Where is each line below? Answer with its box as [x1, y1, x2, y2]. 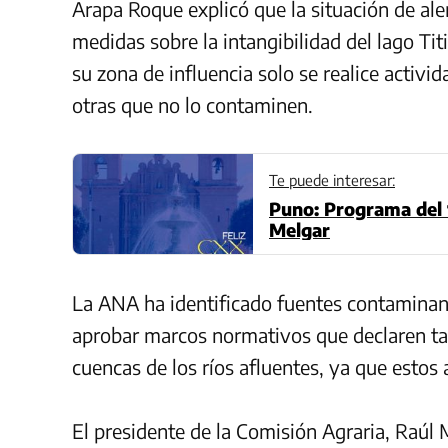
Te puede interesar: [269, 170, 395, 189]
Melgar [269, 217, 330, 241]
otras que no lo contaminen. [72, 91, 313, 117]
